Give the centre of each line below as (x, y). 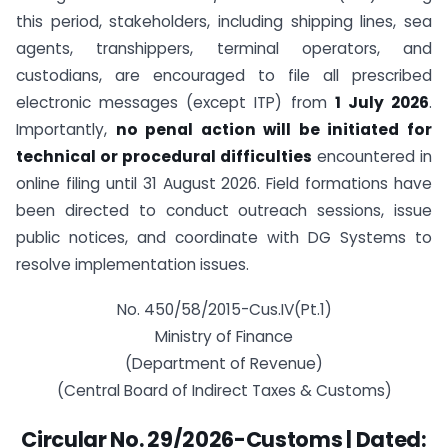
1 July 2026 (382, 102)
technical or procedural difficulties (164, 156)
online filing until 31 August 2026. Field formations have (224, 183)
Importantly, (66, 129)
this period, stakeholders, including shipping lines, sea (224, 21)
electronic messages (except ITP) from (175, 102)
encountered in (372, 156)
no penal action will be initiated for (274, 129)
